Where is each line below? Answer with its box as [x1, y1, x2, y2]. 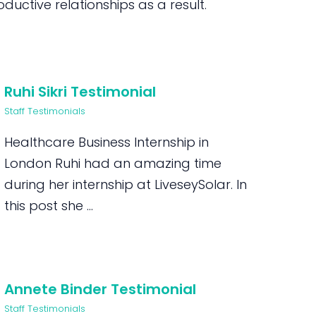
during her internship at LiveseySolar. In [4, 176, 248, 193]
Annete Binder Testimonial [4, 279, 197, 299]
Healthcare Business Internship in [4, 133, 209, 151]
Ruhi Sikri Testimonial [4, 82, 157, 102]
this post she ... [4, 197, 94, 214]
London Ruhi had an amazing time [4, 154, 222, 172]
